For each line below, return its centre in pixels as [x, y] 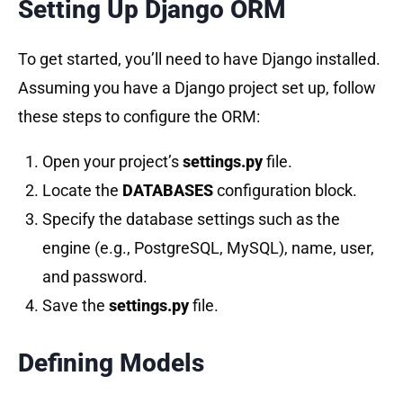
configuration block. [287, 190]
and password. [95, 276]
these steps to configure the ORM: [139, 116]
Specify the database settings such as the [191, 219]
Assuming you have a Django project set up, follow [197, 87]
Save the [76, 305]
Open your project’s [112, 161]
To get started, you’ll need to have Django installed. [199, 58]
